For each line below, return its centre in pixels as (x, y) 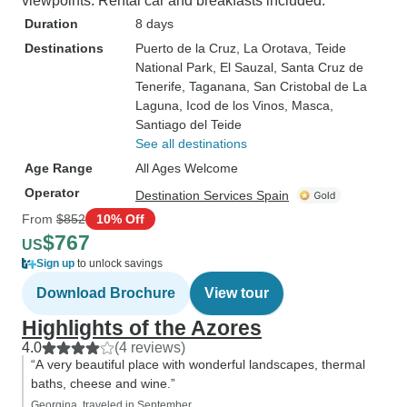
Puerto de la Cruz (186, 48)
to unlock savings (119, 263)
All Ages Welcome (187, 168)
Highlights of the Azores (142, 328)
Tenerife (159, 86)
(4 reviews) (150, 347)
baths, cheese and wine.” (103, 383)
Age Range (59, 168)
